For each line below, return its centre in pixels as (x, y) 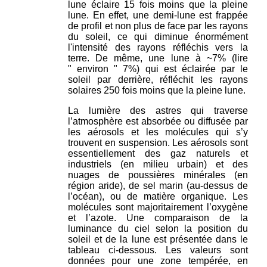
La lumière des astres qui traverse (158, 110)
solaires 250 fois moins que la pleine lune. (157, 90)
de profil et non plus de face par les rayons (158, 26)
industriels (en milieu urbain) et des (158, 164)
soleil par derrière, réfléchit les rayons (158, 79)
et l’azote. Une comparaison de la (158, 218)
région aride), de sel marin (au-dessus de (158, 185)
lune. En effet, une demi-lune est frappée (158, 15)
